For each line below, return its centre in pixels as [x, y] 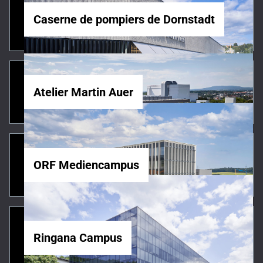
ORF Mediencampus [86, 165]
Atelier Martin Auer [83, 92]
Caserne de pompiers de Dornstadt [124, 20]
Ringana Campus [78, 238]
